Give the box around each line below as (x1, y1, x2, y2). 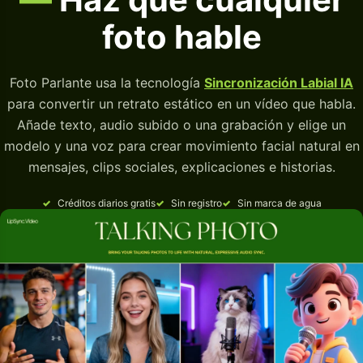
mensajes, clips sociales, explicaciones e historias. (28, 159, 335, 175)
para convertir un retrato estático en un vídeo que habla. (7, 96, 356, 112)
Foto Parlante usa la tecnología (10, 75, 204, 91)
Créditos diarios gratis (57, 197, 156, 209)
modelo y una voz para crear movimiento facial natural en (3, 138, 360, 154)
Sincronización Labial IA (204, 75, 353, 91)
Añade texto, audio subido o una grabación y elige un (17, 117, 346, 133)
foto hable (101, 17, 262, 57)
